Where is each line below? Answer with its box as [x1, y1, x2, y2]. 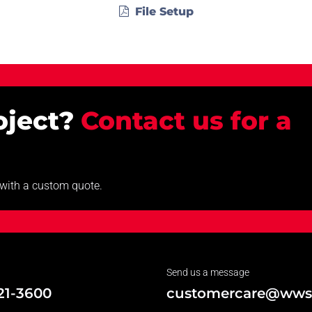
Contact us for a [80, 104, 292, 136]
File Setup [134, 4, 194, 18]
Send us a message [166, 266, 249, 278]
